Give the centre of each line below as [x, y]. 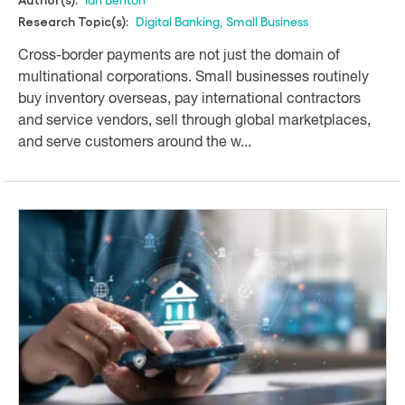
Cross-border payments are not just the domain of [179, 56]
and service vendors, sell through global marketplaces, [194, 121]
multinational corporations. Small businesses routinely [193, 77]
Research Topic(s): [73, 21]
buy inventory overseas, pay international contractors [189, 99]
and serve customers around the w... [135, 142]
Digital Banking [178, 20]
